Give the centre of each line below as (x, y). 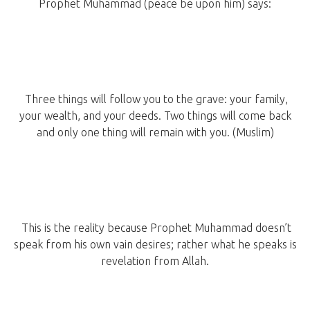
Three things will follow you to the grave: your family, (155, 99)
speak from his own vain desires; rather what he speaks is (155, 245)
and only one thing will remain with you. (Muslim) (155, 133)
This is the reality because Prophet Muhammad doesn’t (155, 228)
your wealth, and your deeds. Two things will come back (155, 116)
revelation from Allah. (155, 261)
